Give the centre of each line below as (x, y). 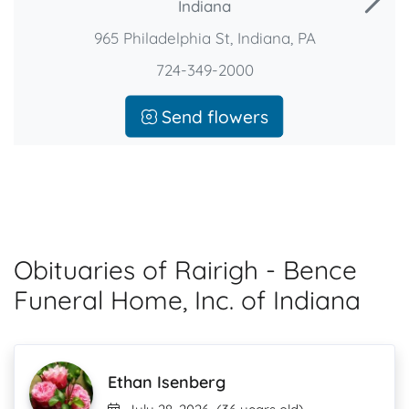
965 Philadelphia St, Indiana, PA (204, 37)
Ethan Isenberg (167, 382)
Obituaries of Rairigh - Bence (185, 270)
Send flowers (212, 116)
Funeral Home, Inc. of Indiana (187, 300)
